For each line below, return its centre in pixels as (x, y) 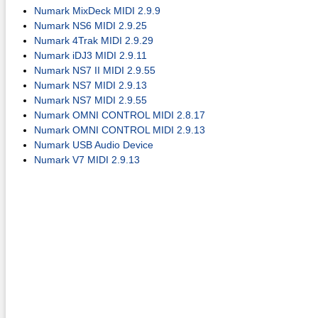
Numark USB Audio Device (94, 145)
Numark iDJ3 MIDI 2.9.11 (91, 55)
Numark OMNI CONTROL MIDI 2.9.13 (120, 130)
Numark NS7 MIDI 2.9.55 (91, 100)
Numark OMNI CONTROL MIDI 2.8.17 (120, 115)
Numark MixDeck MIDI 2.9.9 (97, 11)
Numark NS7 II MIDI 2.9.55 (95, 70)
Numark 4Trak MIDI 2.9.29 (94, 40)
